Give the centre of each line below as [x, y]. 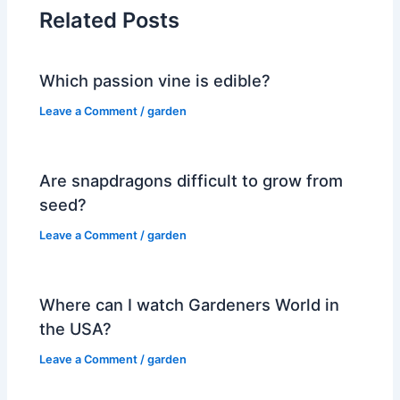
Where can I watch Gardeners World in [190, 305]
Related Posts [110, 20]
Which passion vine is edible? [155, 81]
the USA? [76, 329]
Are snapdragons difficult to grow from [192, 181]
